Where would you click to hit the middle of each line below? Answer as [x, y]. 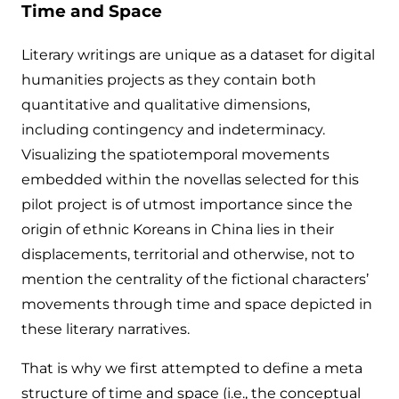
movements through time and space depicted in [197, 304]
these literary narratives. [106, 329]
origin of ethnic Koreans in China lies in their [178, 229]
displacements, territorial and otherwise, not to [188, 254]
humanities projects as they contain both [169, 79]
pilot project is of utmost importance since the [187, 204]
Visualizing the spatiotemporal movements [175, 154]
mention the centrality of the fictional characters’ [195, 279]
